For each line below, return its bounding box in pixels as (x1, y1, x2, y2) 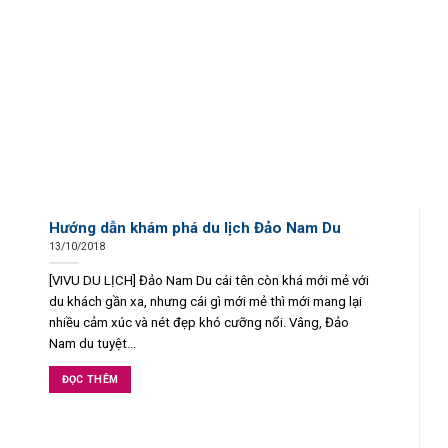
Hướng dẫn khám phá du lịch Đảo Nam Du (48, 218, 341, 237)
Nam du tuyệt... (48, 336, 136, 352)
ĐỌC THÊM (61, 373, 119, 387)
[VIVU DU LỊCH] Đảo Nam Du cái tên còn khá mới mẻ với (48, 273, 369, 289)
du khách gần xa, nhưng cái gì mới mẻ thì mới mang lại (48, 294, 362, 310)
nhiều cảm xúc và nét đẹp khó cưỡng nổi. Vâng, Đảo (48, 315, 349, 331)
